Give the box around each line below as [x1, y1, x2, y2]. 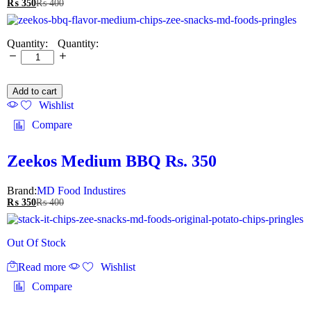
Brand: [7, 185, 37, 197]
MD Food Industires [37, 185, 126, 197]
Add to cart [12, 86, 57, 97]
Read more [18, 260, 66, 273]
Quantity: [58, 37, 99, 49]
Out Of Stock [7, 236, 66, 249]
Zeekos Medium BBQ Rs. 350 [7, 152, 217, 171]
